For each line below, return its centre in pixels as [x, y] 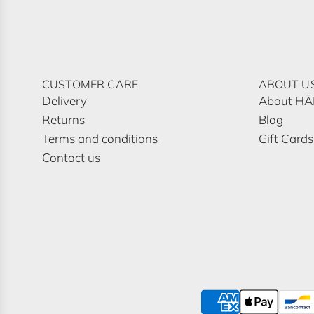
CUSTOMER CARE [90, 84]
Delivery [64, 101]
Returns [63, 120]
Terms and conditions [100, 139]
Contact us [71, 158]
